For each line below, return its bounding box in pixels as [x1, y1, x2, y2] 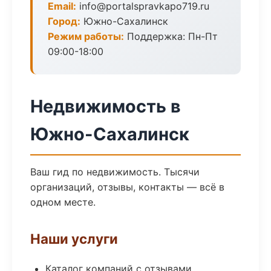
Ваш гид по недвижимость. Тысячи [30, 166, 200, 178]
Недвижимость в [30, 96, 181, 117]
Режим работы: [48, 30, 124, 42]
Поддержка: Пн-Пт [124, 30, 218, 42]
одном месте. [30, 196, 96, 208]
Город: [48, 15, 80, 27]
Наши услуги [30, 230, 118, 247]
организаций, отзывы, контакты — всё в [30, 181, 224, 193]
